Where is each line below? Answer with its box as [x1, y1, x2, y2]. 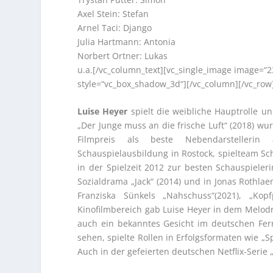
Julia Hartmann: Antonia [77, 36, 176, 48]
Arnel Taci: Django [77, 22, 152, 34]
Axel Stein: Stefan [77, 8, 149, 20]
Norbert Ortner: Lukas [77, 50, 168, 62]
